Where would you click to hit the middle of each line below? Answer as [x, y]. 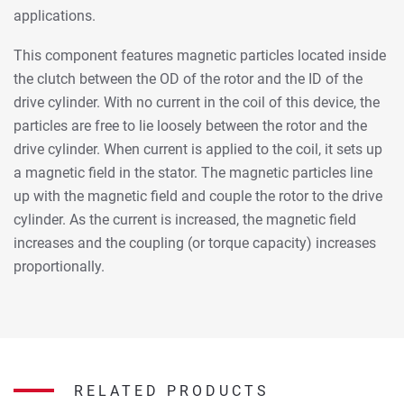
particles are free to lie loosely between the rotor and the [190, 125]
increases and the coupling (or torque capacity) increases [195, 243]
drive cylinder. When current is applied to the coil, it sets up [198, 149]
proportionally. [59, 266]
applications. [55, 15]
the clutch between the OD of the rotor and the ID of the [188, 78]
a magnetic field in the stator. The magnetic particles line [193, 172]
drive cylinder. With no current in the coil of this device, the [197, 102]
